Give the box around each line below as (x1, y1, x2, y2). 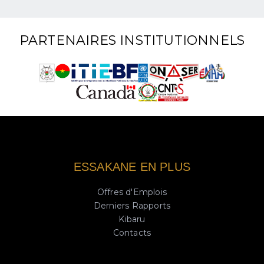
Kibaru (118, 213, 146, 225)
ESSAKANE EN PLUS (73, 160, 191, 173)
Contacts (113, 227, 151, 238)
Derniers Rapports (93, 200, 171, 211)
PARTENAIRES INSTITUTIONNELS (19, 32, 245, 48)
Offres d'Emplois (97, 186, 167, 197)
